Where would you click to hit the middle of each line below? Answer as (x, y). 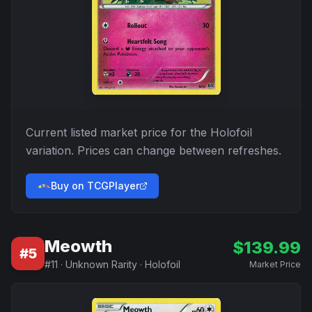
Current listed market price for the (118, 132)
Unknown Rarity (101, 264)
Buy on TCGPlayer (95, 186)
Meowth (78, 246)
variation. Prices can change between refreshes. (154, 150)
